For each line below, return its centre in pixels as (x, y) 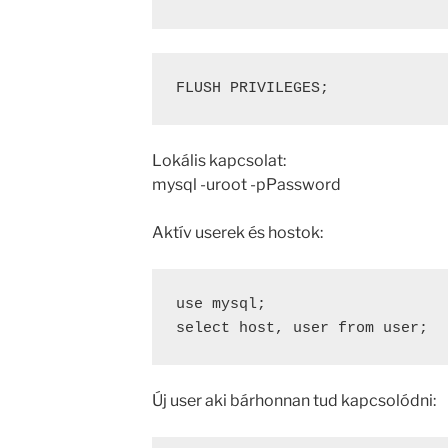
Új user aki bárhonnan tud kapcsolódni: (293, 400)
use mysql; (220, 304)
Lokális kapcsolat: (218, 160)
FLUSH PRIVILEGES (247, 88)
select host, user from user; (301, 328)
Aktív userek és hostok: (237, 232)
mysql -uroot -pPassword (246, 184)
